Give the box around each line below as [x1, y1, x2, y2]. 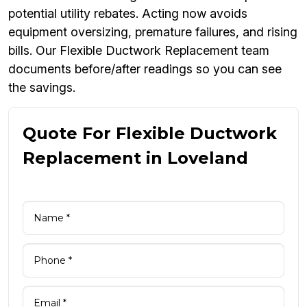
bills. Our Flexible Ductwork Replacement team [8, 43, 269, 58]
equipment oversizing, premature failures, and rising [8, 25, 297, 40]
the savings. [8, 80, 75, 95]
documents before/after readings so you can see [8, 62, 282, 77]
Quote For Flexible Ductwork [23, 123, 277, 144]
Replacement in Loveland [23, 148, 248, 169]
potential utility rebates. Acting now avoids [8, 6, 247, 21]
